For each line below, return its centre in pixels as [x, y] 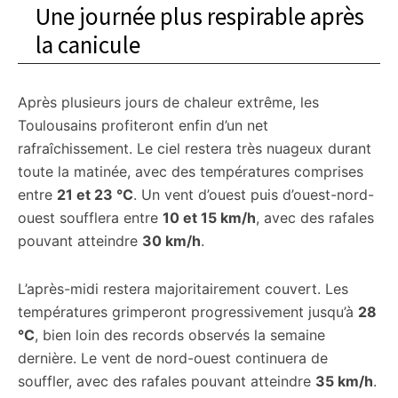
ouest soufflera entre [90, 218]
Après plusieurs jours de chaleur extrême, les [168, 102]
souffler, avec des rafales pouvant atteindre [167, 381]
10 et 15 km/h [209, 218]
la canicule [88, 44]
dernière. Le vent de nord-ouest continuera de [173, 358]
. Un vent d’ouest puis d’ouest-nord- [254, 195]
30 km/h [171, 241]
